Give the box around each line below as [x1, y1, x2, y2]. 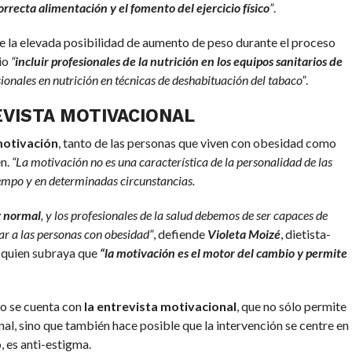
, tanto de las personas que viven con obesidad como [57, 135, 336, 151]
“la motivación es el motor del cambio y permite [99, 245, 347, 261]
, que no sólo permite [236, 299, 346, 314]
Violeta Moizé [207, 226, 280, 242]
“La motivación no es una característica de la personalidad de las [11, 154, 332, 170]
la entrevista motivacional [83, 299, 236, 314]
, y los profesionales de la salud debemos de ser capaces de [40, 207, 328, 223]
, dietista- [280, 226, 331, 242]
